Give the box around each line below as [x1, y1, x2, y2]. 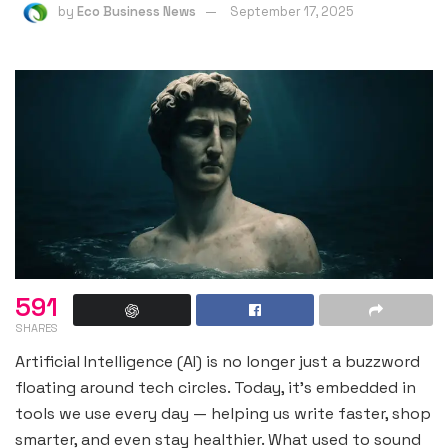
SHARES [15, 321, 58, 336]
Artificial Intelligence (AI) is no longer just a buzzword [15, 351, 420, 373]
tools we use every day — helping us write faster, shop [15, 403, 431, 425]
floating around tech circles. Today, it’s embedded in [15, 377, 416, 399]
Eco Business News [77, 2, 196, 20]
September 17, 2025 [230, 2, 354, 20]
